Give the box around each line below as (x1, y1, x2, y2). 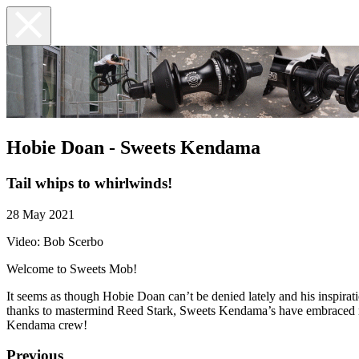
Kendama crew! (6, 317, 87, 332)
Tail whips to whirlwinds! (6, 174, 172, 192)
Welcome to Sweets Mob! (6, 261, 137, 276)
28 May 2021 (6, 207, 75, 221)
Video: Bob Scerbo (6, 234, 103, 248)
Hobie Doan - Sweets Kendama (6, 136, 260, 158)
